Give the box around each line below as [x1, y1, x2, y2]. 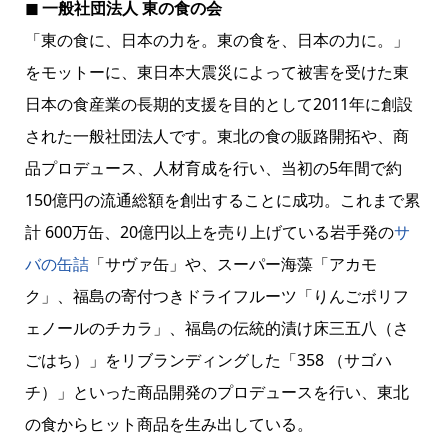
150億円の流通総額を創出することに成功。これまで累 [24, 188, 420, 211]
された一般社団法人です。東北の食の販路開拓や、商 [24, 124, 409, 147]
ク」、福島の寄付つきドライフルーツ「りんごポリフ [24, 284, 409, 307]
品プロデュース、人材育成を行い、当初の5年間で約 [24, 156, 402, 179]
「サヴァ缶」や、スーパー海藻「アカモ [88, 252, 377, 275]
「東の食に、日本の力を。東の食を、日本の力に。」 [24, 28, 409, 51]
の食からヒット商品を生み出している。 [24, 412, 313, 435]
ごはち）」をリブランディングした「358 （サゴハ [24, 348, 392, 371]
